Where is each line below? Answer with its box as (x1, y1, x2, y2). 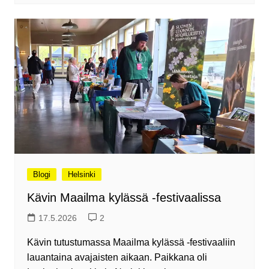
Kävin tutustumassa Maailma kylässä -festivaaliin (26, 237, 235, 248)
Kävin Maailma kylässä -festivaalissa (26, 191, 221, 205)
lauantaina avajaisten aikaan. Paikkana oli (26, 252, 207, 263)
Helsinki (67, 170, 95, 180)
